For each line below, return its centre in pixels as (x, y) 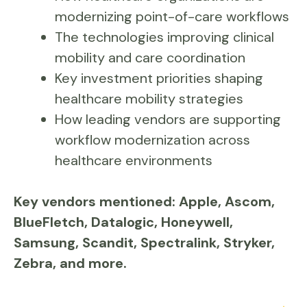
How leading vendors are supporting (168, 119)
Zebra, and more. (70, 263)
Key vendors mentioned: (95, 201)
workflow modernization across (152, 140)
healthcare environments (134, 160)
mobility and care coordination (150, 58)
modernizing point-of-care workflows (172, 16)
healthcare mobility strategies (149, 99)
